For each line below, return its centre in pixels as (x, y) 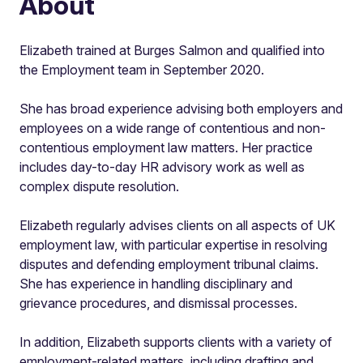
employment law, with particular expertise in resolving (173, 245)
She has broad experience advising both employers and (181, 109)
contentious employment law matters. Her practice (166, 147)
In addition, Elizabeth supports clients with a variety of (176, 342)
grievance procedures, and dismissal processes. (158, 303)
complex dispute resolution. (99, 186)
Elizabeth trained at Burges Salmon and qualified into (172, 50)
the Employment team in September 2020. (142, 70)
